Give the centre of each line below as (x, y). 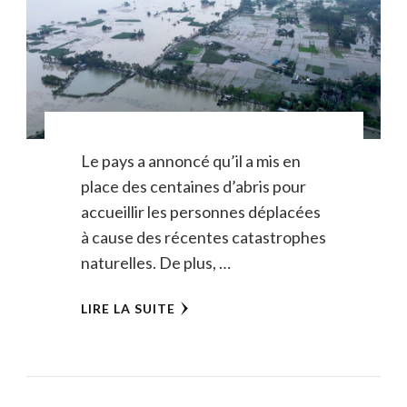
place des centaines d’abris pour (193, 186)
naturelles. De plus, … (155, 262)
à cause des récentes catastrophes (203, 237)
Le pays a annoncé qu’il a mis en (190, 160)
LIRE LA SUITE (128, 308)
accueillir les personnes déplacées (200, 211)
